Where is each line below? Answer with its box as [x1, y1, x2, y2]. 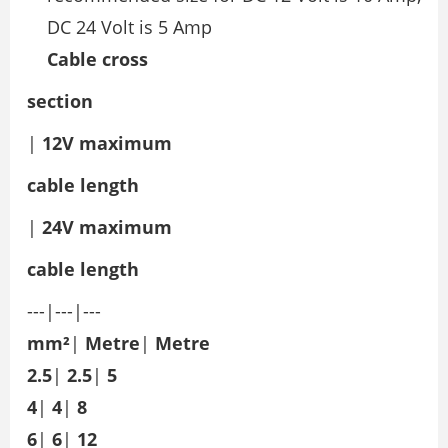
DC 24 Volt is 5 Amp [47, 14, 212, 39]
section [27, 88, 93, 113]
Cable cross [47, 46, 148, 71]
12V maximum [42, 130, 172, 155]
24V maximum [42, 214, 172, 239]
